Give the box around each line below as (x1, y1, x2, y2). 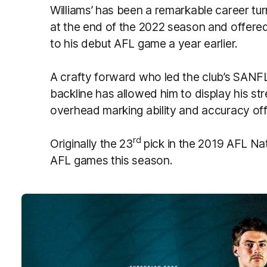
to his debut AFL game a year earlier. (50, 36, 238, 51)
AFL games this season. (50, 153, 173, 167)
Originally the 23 (50, 136, 133, 151)
